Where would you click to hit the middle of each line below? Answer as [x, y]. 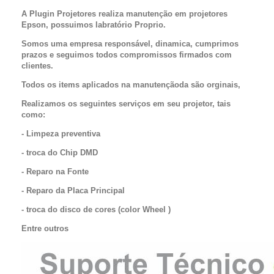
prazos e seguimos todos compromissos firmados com [127, 55]
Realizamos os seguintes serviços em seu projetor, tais [126, 104]
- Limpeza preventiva [62, 134]
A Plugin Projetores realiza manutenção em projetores [124, 14]
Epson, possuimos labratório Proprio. [94, 25]
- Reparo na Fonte [56, 172]
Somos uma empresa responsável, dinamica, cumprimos [130, 44]
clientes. [37, 66]
